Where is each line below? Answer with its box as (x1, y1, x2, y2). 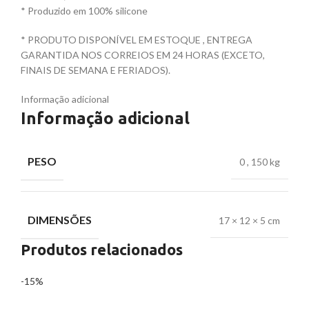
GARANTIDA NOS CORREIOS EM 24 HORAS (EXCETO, (21, 49, 265, 61)
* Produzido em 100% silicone (21, 5, 148, 17)
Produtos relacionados (21, 241, 183, 259)
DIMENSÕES (28, 213, 92, 227)
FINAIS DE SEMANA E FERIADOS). (21, 64, 170, 77)
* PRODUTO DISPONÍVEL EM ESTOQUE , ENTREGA (21, 34, 252, 46)
